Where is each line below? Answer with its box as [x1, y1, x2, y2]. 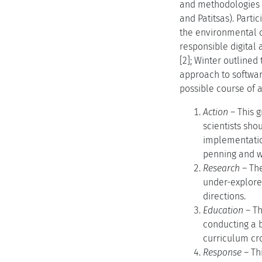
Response [203, 247, 242, 258]
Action [203, 106, 228, 118]
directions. [203, 191, 246, 202]
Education [203, 205, 243, 216]
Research [203, 163, 240, 174]
